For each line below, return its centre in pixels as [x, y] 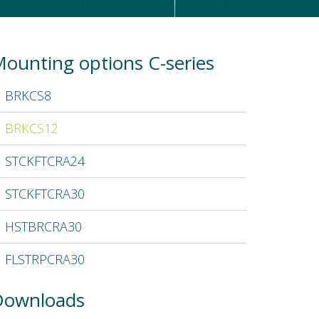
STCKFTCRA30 [43, 194]
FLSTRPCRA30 [43, 259]
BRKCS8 [26, 95]
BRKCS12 [30, 128]
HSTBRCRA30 [42, 226]
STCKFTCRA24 [43, 161]
